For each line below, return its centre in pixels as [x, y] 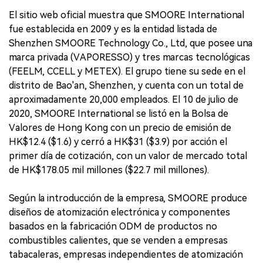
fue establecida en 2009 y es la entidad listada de [113, 29]
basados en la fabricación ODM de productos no [113, 226]
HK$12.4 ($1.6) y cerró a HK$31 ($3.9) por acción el [118, 142]
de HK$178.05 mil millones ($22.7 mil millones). [109, 170]
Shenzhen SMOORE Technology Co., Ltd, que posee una [131, 43]
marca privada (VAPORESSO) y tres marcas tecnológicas [129, 57]
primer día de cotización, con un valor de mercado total [128, 156]
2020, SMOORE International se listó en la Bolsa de [119, 114]
